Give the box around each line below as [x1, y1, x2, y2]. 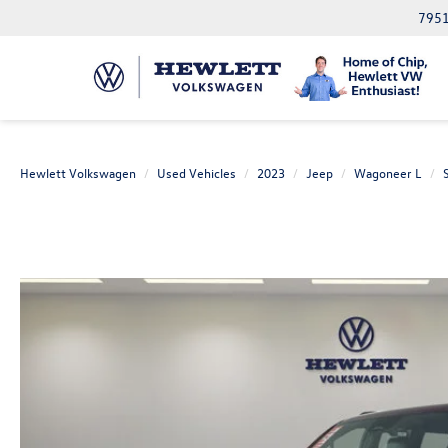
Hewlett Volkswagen [20, 164, 136, 181]
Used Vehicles [157, 164, 236, 181]
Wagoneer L [354, 164, 422, 181]
